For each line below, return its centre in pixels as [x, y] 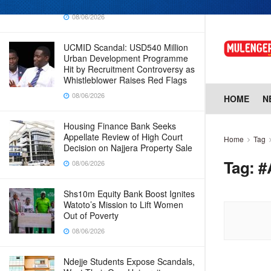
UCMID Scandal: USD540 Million [126, 47]
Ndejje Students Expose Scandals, [129, 261]
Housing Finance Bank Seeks [120, 126]
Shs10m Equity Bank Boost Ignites [129, 194]
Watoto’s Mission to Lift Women [123, 204]
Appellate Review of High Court [123, 137]
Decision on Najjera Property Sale [128, 148]
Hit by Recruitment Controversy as [129, 69]
